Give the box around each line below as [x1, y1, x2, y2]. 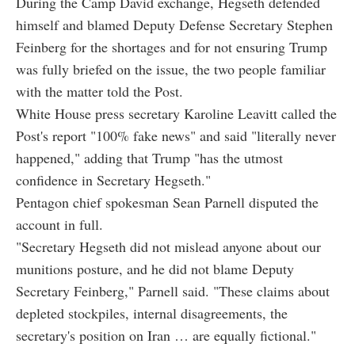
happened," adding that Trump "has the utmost [16, 148, 283, 168]
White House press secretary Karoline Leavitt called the [16, 104, 337, 124]
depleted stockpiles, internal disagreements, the [16, 303, 288, 323]
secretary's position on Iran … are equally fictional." [16, 326, 316, 345]
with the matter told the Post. [16, 82, 183, 101]
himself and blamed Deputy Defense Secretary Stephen [16, 15, 333, 35]
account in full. [16, 215, 103, 235]
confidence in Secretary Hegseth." [16, 170, 211, 190]
